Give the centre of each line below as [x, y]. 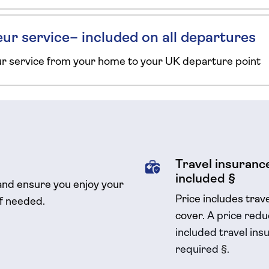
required [198, 250]
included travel [211, 233]
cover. [191, 216]
